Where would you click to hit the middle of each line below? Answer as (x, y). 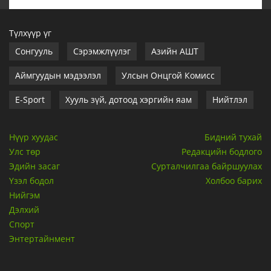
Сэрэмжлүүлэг (102, 51)
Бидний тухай (233, 137)
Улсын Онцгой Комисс (168, 76)
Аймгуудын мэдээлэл (58, 76)
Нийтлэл (230, 100)
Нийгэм (24, 195)
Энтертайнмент (42, 239)
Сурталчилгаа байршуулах (207, 166)
